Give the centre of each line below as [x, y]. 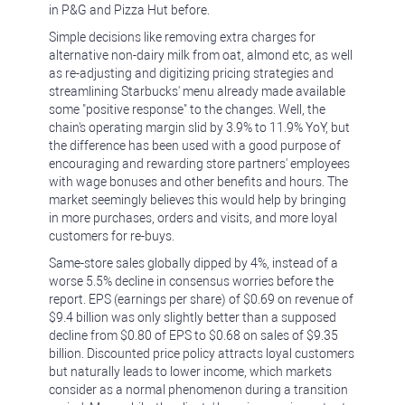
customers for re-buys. [112, 236]
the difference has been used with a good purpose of [195, 146]
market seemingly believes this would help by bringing [198, 200]
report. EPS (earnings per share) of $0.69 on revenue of [201, 299]
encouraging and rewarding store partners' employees [199, 164]
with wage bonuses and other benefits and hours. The [198, 182]
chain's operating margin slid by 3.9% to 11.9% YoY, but [199, 127]
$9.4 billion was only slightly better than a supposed [193, 317]
